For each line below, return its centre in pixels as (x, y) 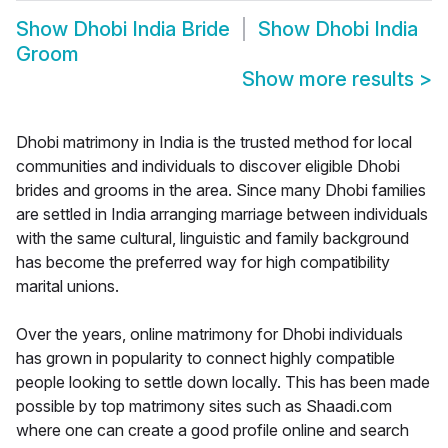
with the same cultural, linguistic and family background (212, 238)
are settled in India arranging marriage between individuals (222, 214)
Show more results (330, 79)
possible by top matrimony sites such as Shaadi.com (204, 406)
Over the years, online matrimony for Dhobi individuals (209, 334)
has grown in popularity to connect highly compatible (205, 358)
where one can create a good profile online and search (212, 430)
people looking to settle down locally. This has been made (223, 382)
